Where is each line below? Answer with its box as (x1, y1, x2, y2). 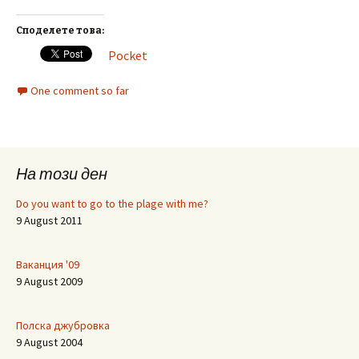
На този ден (16, 163, 107, 184)
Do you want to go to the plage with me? (16, 196, 208, 211)
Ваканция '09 (16, 257, 79, 272)
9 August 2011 (16, 213, 83, 228)
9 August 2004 (16, 335, 83, 349)
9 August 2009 (16, 274, 83, 288)
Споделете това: (16, 25, 104, 36)
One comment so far (30, 83, 129, 98)
